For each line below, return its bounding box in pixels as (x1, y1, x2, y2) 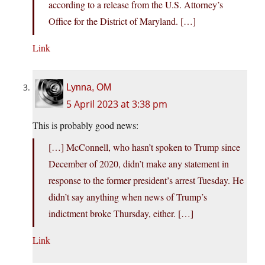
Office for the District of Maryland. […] (49, 15, 196, 28)
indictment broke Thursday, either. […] (49, 207, 193, 220)
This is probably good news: (33, 119, 138, 132)
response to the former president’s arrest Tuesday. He (49, 174, 244, 187)
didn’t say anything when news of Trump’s (49, 190, 207, 203)
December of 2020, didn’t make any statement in (49, 157, 229, 170)
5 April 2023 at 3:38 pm (66, 98, 167, 111)
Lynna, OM (66, 82, 111, 93)
